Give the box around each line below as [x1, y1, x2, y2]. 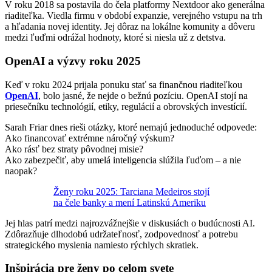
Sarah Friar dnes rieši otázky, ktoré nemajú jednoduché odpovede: [5, 121, 257, 132]
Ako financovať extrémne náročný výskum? [5, 132, 174, 143]
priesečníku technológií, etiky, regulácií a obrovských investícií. [5, 101, 247, 112]
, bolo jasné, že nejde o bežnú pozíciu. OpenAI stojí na [38, 90, 248, 101]
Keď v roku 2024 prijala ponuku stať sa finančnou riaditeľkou [5, 79, 242, 90]
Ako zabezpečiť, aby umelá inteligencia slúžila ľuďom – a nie [5, 154, 241, 165]
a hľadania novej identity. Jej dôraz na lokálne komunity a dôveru [5, 21, 255, 32]
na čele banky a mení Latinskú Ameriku [53, 197, 206, 208]
